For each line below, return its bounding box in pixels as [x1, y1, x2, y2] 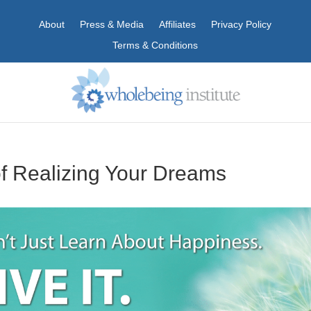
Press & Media [80, 19, 144, 30]
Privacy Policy [211, 19, 272, 30]
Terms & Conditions [112, 40, 199, 51]
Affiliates [159, 19, 196, 30]
